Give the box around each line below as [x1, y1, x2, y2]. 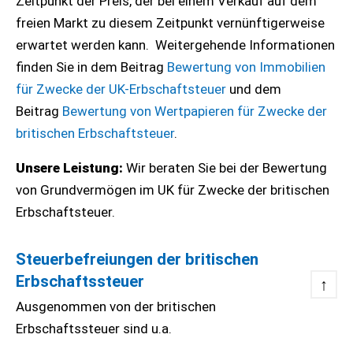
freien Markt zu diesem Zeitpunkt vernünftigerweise [16, 15, 325, 31]
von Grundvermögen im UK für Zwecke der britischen [16, 182, 329, 198]
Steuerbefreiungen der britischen [16, 250, 258, 269]
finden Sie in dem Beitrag [16, 59, 167, 75]
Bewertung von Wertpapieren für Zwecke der [62, 103, 327, 119]
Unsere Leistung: [16, 160, 126, 176]
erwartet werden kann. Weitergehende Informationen [16, 37, 335, 53]
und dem [226, 81, 281, 97]
